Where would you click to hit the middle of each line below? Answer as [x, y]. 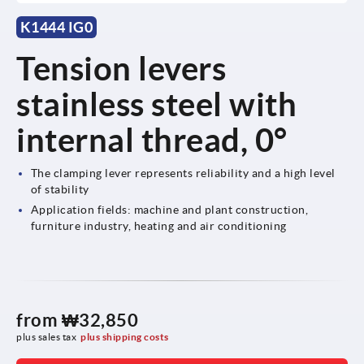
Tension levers [121, 68]
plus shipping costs [125, 336]
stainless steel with [156, 104]
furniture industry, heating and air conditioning [158, 225]
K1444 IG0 [56, 27]
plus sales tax [46, 336]
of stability [60, 189]
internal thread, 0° [152, 140]
